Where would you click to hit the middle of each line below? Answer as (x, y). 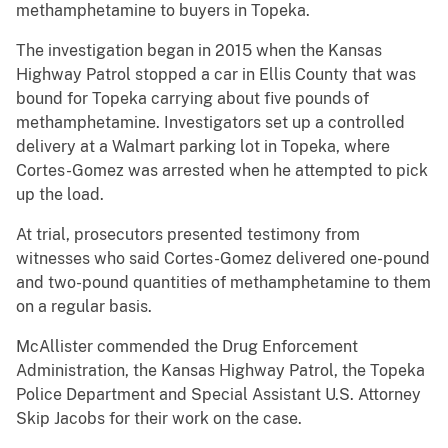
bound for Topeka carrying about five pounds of (192, 99)
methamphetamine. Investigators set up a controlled (210, 123)
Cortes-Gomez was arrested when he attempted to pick (222, 171)
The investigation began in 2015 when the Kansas (199, 51)
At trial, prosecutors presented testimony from (188, 235)
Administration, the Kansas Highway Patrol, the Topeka (220, 371)
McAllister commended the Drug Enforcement (187, 347)
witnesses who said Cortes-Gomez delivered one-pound (223, 259)
